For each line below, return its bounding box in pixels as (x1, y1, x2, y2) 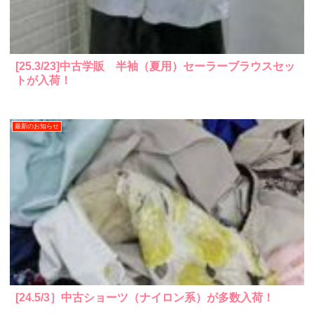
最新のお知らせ (14, 123, 59, 130)
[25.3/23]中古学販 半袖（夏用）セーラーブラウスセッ (15, 60, 295, 73)
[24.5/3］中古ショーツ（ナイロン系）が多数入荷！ (15, 291, 274, 303)
